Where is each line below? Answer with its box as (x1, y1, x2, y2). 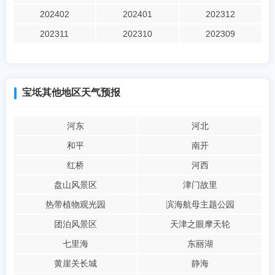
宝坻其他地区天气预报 (22, 87, 120, 98)
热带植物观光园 (45, 199, 106, 210)
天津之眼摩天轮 (169, 219, 230, 230)
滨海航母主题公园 (165, 199, 234, 210)
